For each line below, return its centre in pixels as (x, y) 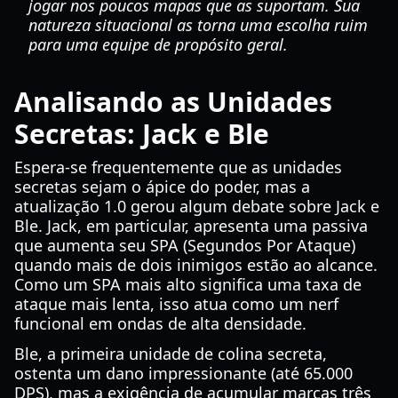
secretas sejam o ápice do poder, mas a (162, 187)
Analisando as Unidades (173, 102)
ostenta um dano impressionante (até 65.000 (183, 373)
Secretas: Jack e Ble (142, 134)
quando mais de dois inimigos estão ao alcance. (196, 265)
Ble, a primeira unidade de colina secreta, (171, 354)
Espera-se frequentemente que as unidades (178, 167)
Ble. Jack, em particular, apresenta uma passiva (191, 226)
